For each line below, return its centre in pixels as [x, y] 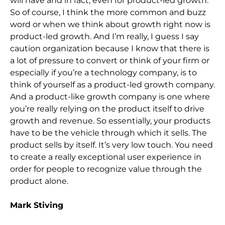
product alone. [39, 181]
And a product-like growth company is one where [110, 96]
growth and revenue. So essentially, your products [110, 121]
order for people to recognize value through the [106, 169]
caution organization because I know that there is [110, 48]
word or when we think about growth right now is [110, 24]
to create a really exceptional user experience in [106, 157]
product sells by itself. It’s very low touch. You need [111, 145]
